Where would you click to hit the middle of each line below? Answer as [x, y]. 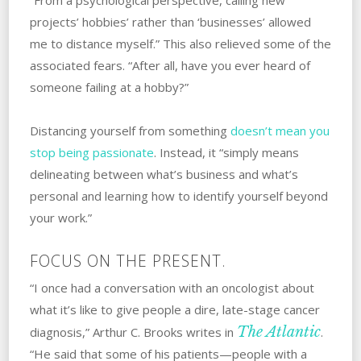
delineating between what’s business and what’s [164, 174]
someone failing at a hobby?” [109, 87]
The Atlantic [278, 332]
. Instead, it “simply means [226, 152]
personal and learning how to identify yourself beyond [178, 195]
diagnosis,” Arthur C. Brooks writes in [133, 332]
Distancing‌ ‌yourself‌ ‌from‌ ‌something [130, 130]
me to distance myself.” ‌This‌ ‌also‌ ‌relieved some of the [180, 43]
